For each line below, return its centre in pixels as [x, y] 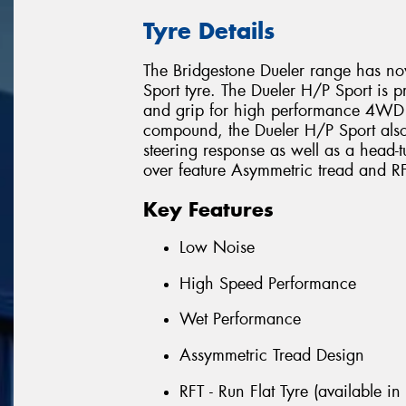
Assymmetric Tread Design [272, 356]
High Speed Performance [268, 283]
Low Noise [217, 248]
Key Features [208, 209]
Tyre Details [209, 30]
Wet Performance [240, 319]
